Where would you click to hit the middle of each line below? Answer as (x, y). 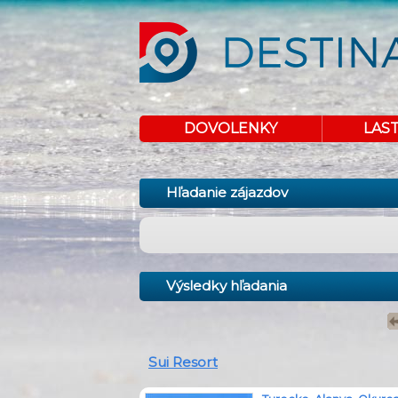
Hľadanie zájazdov (227, 192)
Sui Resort (183, 362)
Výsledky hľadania (227, 286)
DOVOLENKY (231, 128)
